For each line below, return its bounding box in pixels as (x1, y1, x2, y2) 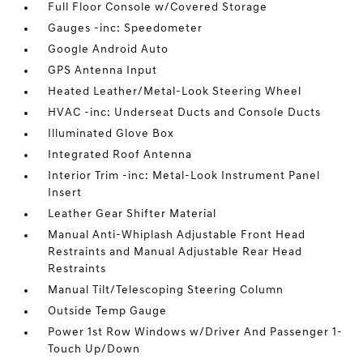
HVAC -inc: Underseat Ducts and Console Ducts (48, 107, 322, 120)
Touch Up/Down (48, 344, 141, 357)
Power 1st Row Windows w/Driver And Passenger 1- (48, 327, 344, 340)
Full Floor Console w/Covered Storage (48, 2, 268, 15)
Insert (48, 187, 83, 200)
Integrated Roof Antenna (48, 149, 193, 162)
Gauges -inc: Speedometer (48, 23, 203, 36)
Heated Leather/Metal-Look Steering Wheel (48, 86, 302, 99)
